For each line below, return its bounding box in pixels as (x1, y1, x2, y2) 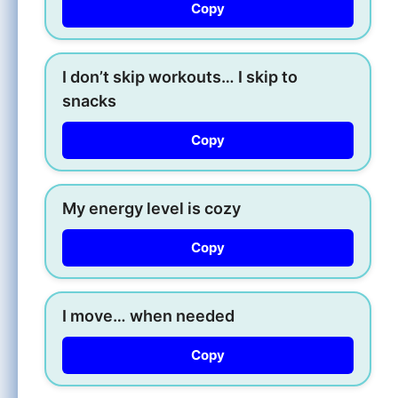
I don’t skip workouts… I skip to (62, 67, 298, 86)
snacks (62, 91, 116, 110)
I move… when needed (62, 306, 235, 325)
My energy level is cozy (62, 198, 241, 218)
